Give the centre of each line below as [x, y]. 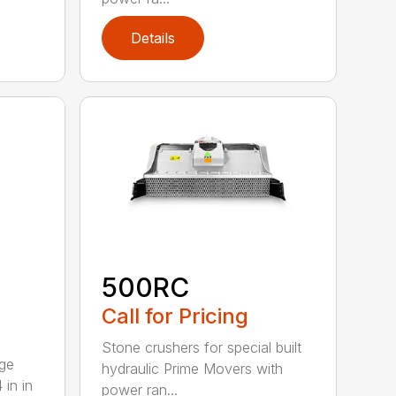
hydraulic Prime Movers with [193, 368]
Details [153, 38]
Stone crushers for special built [202, 347]
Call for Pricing [175, 316]
